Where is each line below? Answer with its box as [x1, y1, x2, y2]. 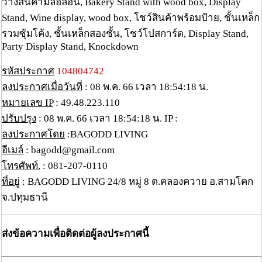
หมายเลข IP [2, 97, 53, 109]
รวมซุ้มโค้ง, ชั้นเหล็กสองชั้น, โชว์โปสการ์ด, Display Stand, [2, 28, 249, 40]
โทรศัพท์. [2, 160, 40, 172]
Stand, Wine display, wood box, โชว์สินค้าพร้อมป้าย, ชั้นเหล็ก [2, 12, 260, 24]
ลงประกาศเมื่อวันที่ [2, 81, 82, 93]
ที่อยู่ [2, 176, 20, 188]
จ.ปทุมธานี [2, 192, 48, 204]
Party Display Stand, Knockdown [2, 41, 139, 53]
